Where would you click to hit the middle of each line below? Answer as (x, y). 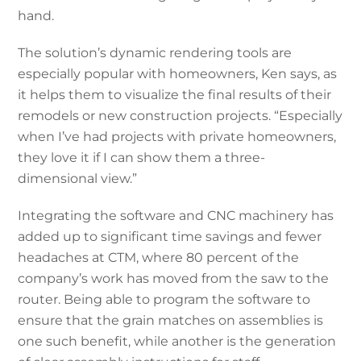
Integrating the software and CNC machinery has (176, 215)
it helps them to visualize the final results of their (175, 94)
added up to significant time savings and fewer (170, 236)
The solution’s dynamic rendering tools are (155, 52)
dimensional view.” (78, 178)
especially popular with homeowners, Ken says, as (178, 73)
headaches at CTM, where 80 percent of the (159, 257)
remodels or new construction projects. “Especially (180, 115)
